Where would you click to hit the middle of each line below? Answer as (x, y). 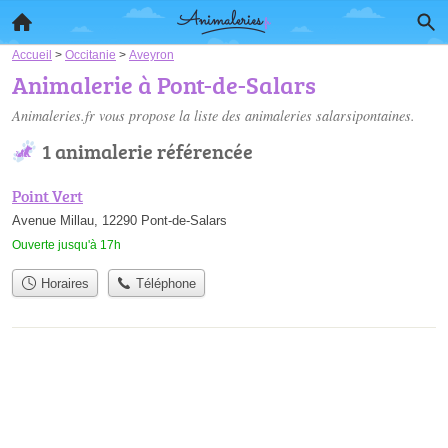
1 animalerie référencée (147, 151)
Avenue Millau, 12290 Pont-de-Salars (119, 220)
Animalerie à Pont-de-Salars (164, 84)
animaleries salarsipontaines (328, 115)
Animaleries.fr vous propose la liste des (128, 115)
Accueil (32, 54)
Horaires (62, 284)
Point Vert (47, 196)
